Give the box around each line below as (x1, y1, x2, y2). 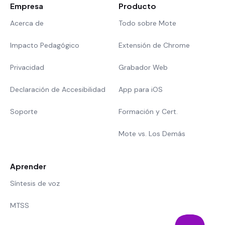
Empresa (10, 1, 43, 11)
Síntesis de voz (10, 179, 60, 188)
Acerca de (10, 19, 44, 28)
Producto (119, 1, 156, 11)
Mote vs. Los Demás (119, 129, 185, 138)
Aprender (10, 161, 46, 171)
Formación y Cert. (119, 107, 178, 116)
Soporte (10, 107, 38, 116)
